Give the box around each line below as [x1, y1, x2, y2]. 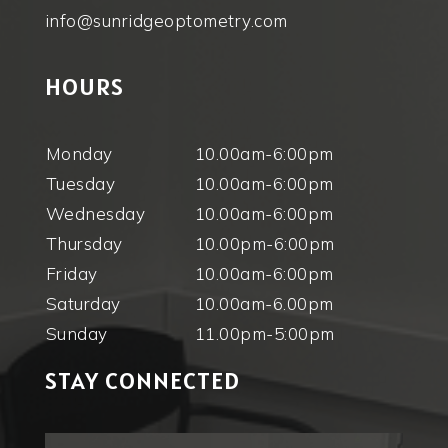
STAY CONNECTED [44, 365, 240, 397]
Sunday [45, 323, 108, 345]
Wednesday [45, 203, 146, 225]
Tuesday [45, 173, 116, 195]
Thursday [45, 233, 123, 255]
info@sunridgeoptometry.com [44, 10, 288, 32]
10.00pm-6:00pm [194, 233, 335, 255]
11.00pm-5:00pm [194, 323, 335, 345]
